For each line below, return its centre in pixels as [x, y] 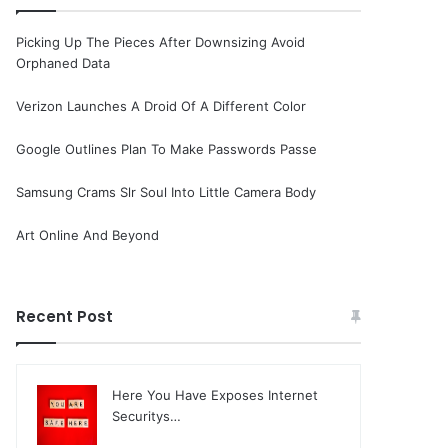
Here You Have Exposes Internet [215, 395]
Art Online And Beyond [88, 235]
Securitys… [147, 416]
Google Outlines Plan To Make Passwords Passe [167, 149]
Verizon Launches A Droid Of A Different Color [161, 106]
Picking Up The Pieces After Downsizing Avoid [161, 42]
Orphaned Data [63, 63]
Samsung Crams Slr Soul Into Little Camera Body [166, 192]
